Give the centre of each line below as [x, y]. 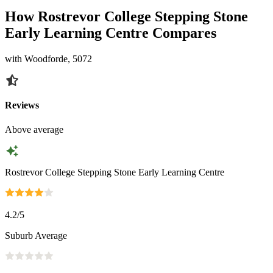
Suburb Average [36, 236]
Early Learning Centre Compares [111, 33]
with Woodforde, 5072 [48, 59]
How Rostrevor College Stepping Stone [126, 17]
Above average [34, 129]
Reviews [22, 105]
